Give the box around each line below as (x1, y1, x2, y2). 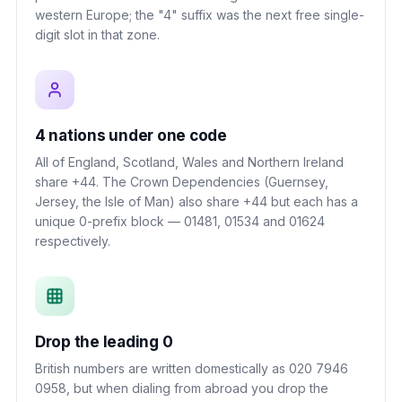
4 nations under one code (35, 126, 227, 144)
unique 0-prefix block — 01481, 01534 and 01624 (35, 213, 325, 229)
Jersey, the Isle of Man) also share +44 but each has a (35, 193, 358, 209)
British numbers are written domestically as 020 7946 (35, 360, 348, 376)
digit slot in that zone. (35, 26, 160, 42)
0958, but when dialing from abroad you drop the (35, 380, 328, 396)
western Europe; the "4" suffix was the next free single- (35, 6, 364, 22)
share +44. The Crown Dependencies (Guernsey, (35, 173, 328, 189)
